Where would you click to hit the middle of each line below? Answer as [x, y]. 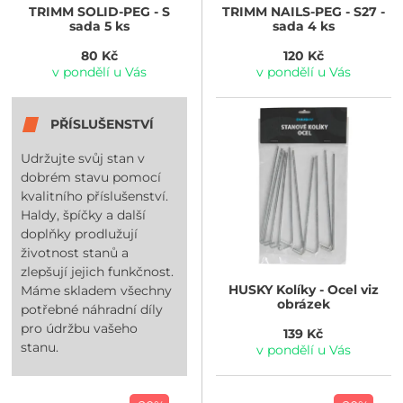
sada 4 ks [303, 26]
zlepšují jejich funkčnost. [98, 272]
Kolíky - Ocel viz [325, 289]
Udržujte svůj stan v [83, 159]
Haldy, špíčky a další [84, 215]
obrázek [303, 304]
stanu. [40, 348]
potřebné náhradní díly [92, 310]
